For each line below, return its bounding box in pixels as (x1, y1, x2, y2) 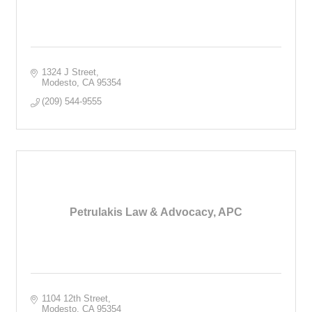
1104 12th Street (42, 292, 109, 304)
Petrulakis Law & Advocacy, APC (70, 205, 242, 218)
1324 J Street (42, 66, 97, 77)
